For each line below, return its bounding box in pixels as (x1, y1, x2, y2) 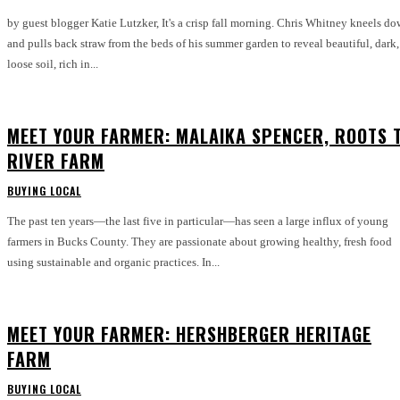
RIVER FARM (7, 147, 104, 174)
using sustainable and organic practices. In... (7, 255, 220, 269)
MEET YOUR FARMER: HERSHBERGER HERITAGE (7, 321, 371, 347)
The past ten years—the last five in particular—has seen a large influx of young (7, 214, 388, 228)
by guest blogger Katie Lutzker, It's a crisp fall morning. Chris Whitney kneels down (7, 16, 162, 29)
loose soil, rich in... (7, 57, 98, 71)
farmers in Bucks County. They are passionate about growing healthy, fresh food (7, 235, 392, 248)
